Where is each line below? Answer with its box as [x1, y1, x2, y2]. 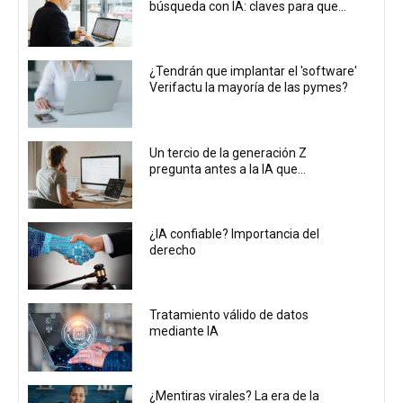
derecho [149, 242, 197, 257]
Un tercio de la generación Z [149, 145, 308, 160]
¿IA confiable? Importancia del [149, 226, 320, 241]
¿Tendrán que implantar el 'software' [149, 64, 358, 79]
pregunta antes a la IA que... [149, 161, 307, 176]
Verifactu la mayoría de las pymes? [149, 80, 349, 95]
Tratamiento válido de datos [149, 308, 309, 323]
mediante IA [149, 324, 219, 339]
